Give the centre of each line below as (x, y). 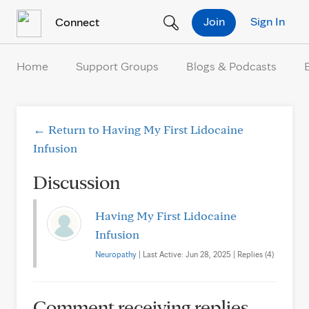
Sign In (268, 21)
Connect (76, 21)
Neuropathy (116, 254)
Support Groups (117, 66)
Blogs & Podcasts (231, 66)
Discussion (77, 182)
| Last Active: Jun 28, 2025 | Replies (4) (205, 254)
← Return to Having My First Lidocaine (138, 129)
